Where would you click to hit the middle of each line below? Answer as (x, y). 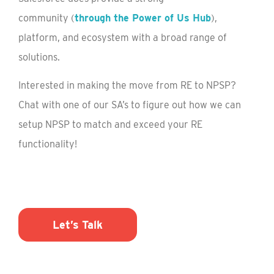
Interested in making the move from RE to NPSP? (127, 86)
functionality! (48, 144)
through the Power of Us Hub (143, 18)
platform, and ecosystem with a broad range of (123, 38)
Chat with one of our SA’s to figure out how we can (130, 105)
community (45, 18)
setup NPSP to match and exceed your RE (110, 125)
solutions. (39, 57)
